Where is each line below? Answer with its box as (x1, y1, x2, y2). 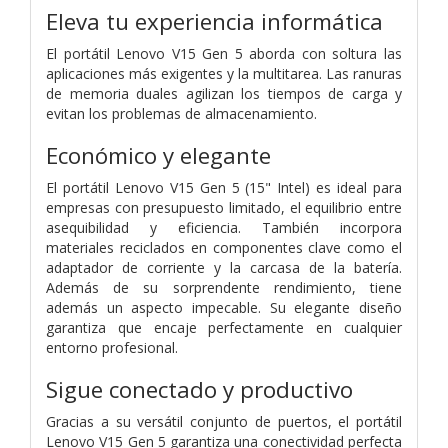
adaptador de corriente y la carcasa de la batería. (46, 257, 402, 277)
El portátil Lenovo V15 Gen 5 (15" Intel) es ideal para (46, 177, 402, 197)
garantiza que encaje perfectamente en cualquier (46, 317, 402, 337)
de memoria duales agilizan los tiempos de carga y (46, 83, 402, 103)
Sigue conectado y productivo (46, 373, 353, 405)
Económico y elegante (46, 139, 271, 171)
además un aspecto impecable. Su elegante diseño (46, 297, 402, 317)
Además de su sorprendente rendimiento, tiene (46, 277, 402, 297)
